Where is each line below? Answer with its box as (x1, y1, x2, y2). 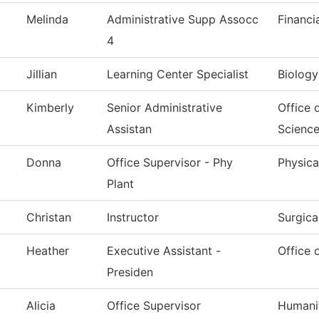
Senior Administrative (107, 100, 222, 115)
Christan (26, 210, 71, 225)
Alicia (26, 298, 56, 313)
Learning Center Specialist (107, 67, 249, 82)
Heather (26, 244, 69, 258)
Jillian (26, 67, 57, 82)
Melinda (26, 12, 68, 27)
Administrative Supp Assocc (107, 12, 258, 27)
